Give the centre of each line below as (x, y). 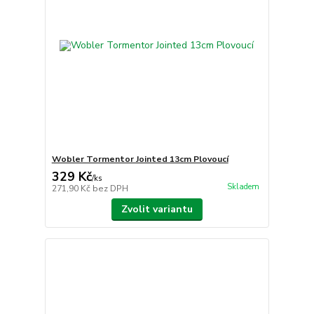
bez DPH (110, 189)
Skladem (243, 187)
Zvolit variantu (157, 210)
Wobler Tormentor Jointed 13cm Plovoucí (140, 159)
